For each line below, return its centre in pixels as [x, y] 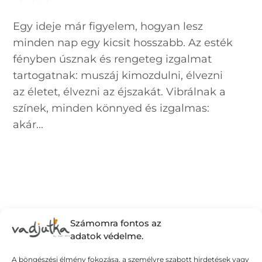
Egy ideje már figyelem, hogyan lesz [108, 26]
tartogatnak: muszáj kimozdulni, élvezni [118, 75]
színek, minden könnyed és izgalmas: [111, 108]
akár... [28, 124]
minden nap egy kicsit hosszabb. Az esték [123, 42]
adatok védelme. [107, 236]
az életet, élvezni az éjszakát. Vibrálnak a [120, 92]
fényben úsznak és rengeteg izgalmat [113, 59]
